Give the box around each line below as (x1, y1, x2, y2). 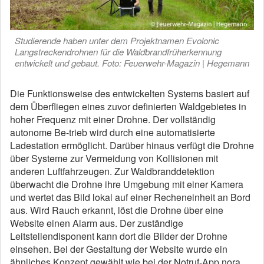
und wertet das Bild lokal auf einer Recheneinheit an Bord (10, 190, 250, 204)
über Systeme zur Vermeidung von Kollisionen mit (10, 151, 218, 165)
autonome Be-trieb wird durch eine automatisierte (10, 126, 215, 139)
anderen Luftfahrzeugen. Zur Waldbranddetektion (10, 164, 214, 178)
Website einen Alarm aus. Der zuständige (10, 216, 183, 230)
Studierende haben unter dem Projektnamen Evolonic (15, 34, 219, 47)
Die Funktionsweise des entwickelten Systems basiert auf (10, 87, 249, 100)
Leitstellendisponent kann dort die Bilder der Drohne (10, 229, 227, 243)
